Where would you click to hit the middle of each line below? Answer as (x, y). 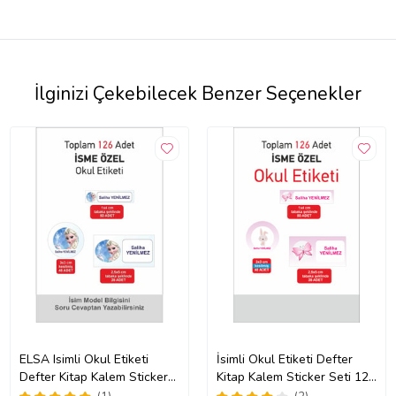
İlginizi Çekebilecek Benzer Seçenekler (198, 94)
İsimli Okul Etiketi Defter (285, 360)
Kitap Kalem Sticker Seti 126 (296, 377)
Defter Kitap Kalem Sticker (93, 377)
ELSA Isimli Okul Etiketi (84, 360)
